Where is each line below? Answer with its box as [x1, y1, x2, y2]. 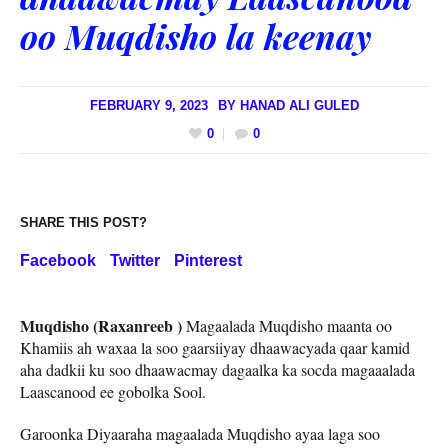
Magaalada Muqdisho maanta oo [182, 315, 392, 337]
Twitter [110, 252, 160, 270]
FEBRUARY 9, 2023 [89, 97, 208, 113]
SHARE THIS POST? [20, 215, 147, 231]
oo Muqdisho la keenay [20, 12, 371, 59]
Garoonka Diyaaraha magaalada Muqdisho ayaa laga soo [20, 423, 380, 445]
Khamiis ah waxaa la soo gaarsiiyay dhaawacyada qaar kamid [20, 337, 410, 359]
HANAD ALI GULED [239, 97, 359, 113]
